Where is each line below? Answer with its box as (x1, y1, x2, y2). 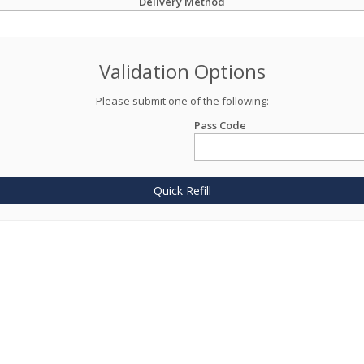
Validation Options (98, 58, 266, 84)
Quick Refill (153, 183, 211, 198)
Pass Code (194, 118, 246, 132)
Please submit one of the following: (95, 93, 269, 108)
